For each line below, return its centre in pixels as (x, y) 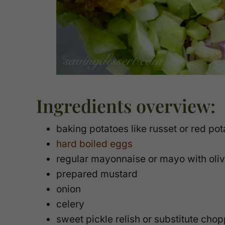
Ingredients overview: (126, 106)
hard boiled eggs (94, 144)
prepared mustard (97, 174)
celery (70, 204)
